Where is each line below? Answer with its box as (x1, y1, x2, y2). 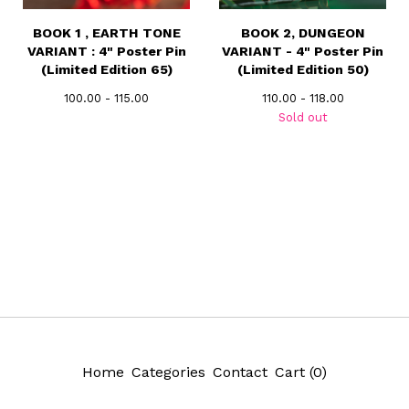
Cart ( (275, 363, 313, 381)
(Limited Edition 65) (40, 62, 173, 77)
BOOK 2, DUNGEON (240, 26, 365, 40)
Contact (213, 363, 267, 381)
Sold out (278, 110, 328, 124)
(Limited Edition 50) (236, 62, 369, 77)
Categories (131, 363, 205, 381)
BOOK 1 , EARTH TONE (32, 26, 181, 40)
